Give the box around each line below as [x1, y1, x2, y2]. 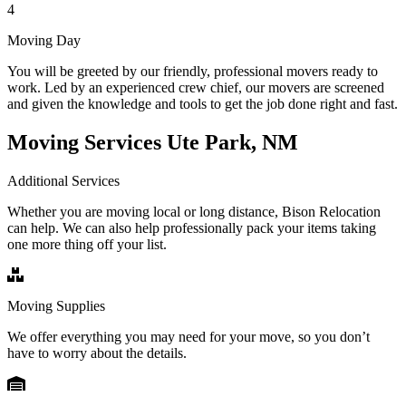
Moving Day [7, 32, 81, 48]
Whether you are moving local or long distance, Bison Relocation [7, 203, 381, 219]
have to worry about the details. [7, 344, 187, 361]
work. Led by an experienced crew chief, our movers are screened [7, 79, 384, 95]
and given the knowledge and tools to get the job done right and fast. [7, 95, 398, 111]
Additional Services [7, 172, 120, 188]
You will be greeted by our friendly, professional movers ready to [7, 63, 378, 79]
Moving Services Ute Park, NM [7, 130, 298, 154]
